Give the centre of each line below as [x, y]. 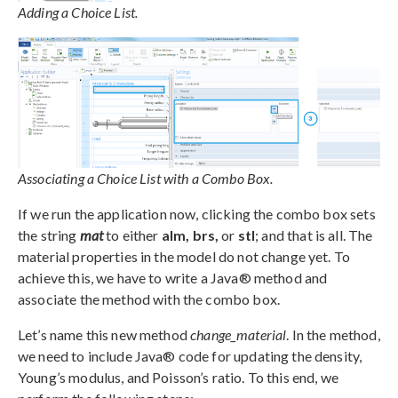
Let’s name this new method [104, 335]
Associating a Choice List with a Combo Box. [146, 179]
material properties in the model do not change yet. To [184, 257]
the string [49, 235]
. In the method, [333, 335]
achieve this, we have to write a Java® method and [173, 278]
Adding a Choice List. [78, 12]
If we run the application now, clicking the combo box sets [197, 214]
